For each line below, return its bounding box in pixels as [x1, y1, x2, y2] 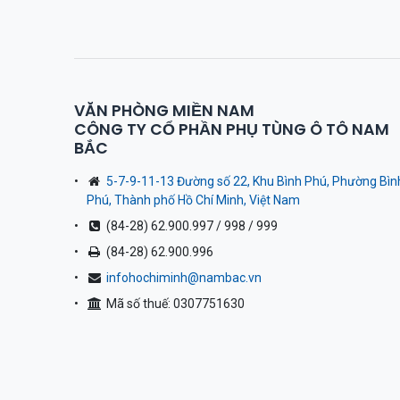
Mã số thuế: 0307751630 [105, 296, 245, 312]
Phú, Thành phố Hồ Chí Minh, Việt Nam [86, 193, 300, 208]
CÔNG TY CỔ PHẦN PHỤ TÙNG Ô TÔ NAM [73, 119, 389, 141]
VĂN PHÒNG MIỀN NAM [73, 100, 254, 122]
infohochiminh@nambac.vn [105, 271, 262, 286]
